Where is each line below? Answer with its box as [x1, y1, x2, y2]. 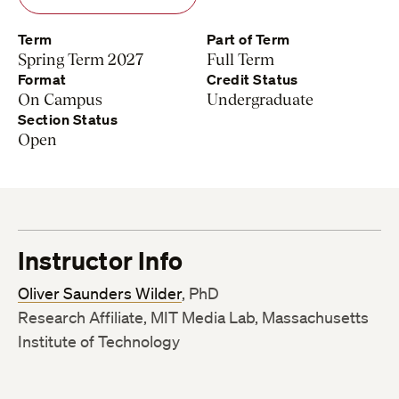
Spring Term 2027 [18, 50, 143, 69]
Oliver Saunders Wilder [18, 283, 182, 304]
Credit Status [207, 70, 298, 89]
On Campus [18, 90, 102, 110]
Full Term [207, 50, 274, 69]
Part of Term [207, 30, 290, 49]
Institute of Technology [18, 331, 180, 352]
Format [18, 70, 67, 89]
